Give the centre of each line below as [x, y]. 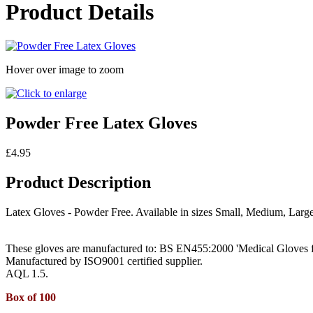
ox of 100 [35, 298]
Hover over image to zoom [65, 70]
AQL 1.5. [27, 274]
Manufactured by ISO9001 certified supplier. [104, 261]
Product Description [78, 183]
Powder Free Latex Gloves [101, 123]
